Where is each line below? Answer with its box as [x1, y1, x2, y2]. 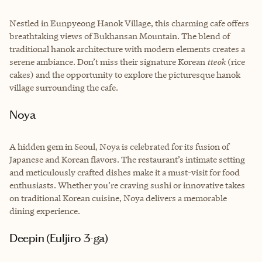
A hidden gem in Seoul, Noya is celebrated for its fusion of [9, 140, 229, 152]
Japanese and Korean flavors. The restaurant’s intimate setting [9, 153, 245, 165]
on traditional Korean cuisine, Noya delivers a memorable [9, 192, 227, 204]
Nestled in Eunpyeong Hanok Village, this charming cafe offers [9, 17, 249, 29]
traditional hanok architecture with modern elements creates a [9, 43, 245, 54]
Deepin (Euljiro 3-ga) [17, 230, 108, 245]
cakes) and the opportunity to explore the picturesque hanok [9, 68, 240, 80]
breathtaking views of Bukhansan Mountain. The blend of [9, 30, 230, 42]
